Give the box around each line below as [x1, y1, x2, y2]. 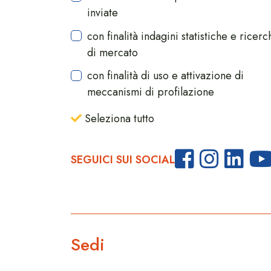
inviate [87, 5, 118, 21]
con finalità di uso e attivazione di [87, 68, 244, 84]
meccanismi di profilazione [87, 84, 214, 100]
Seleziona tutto [82, 111, 154, 127]
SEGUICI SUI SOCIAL [71, 151, 175, 168]
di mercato [87, 44, 138, 60]
